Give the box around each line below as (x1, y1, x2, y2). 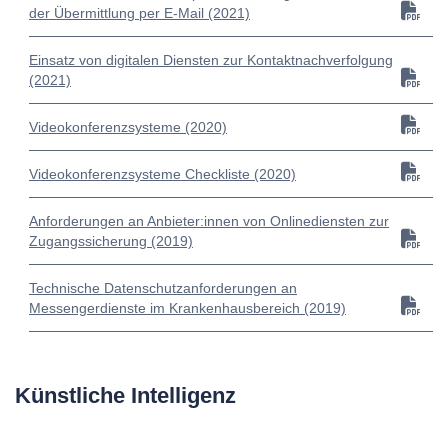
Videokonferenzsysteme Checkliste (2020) (29, 166, 296, 183)
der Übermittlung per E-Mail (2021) (29, 5, 250, 22)
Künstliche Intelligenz (15, 383, 236, 409)
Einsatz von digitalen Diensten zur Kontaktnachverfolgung (29, 52, 393, 69)
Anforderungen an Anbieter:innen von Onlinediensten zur (29, 213, 389, 230)
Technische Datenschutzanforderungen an (29, 280, 297, 297)
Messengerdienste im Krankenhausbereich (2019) (29, 300, 346, 317)
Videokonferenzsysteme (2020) (29, 119, 227, 136)
